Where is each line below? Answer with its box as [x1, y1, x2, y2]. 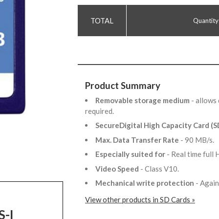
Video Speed [95, 164, 140, 173]
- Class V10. [140, 164, 182, 173]
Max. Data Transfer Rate [95, 135, 180, 144]
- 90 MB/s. [180, 135, 217, 144]
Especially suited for [95, 150, 167, 159]
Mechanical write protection [95, 178, 196, 188]
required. [85, 106, 117, 115]
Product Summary [85, 80, 160, 91]
